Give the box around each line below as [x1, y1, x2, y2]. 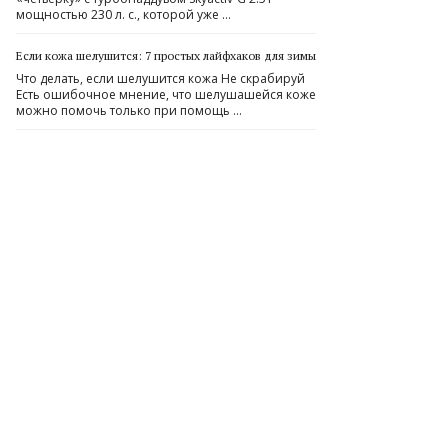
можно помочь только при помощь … [16, 102, 242, 119]
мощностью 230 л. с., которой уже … [16, 6, 231, 23]
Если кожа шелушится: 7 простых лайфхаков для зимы [16, 48, 316, 63]
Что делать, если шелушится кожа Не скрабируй [16, 70, 305, 87]
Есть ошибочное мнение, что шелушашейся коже [16, 86, 316, 103]
